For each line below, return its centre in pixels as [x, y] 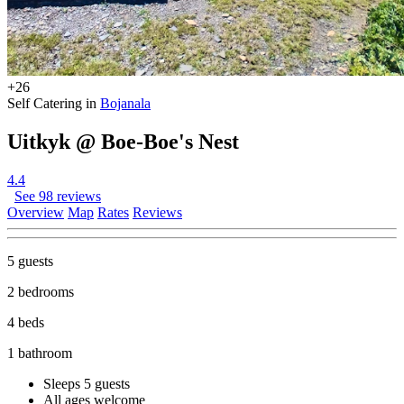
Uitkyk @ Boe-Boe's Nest [123, 141]
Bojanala [125, 103]
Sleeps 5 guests [87, 383]
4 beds [26, 322]
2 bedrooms [41, 291]
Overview [36, 212]
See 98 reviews [58, 196]
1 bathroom [40, 353]
